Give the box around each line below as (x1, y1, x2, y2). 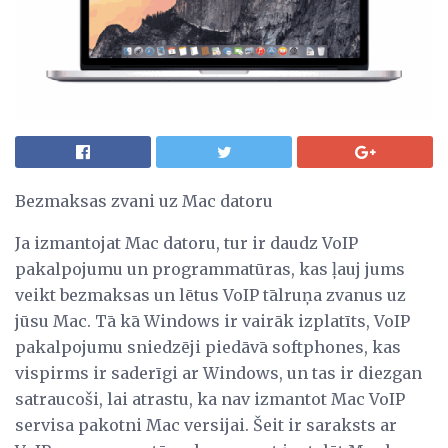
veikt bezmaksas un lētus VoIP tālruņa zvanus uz (15, 284, 406, 305)
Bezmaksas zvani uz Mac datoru (15, 190, 273, 211)
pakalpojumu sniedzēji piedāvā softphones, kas (15, 336, 401, 357)
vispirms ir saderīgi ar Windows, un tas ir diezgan (15, 362, 422, 383)
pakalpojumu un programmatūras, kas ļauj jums (15, 258, 405, 279)
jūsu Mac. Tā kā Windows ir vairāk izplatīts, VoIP (15, 310, 410, 331)
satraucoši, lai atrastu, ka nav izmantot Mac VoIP (15, 388, 405, 409)
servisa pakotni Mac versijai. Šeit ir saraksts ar (15, 414, 397, 435)
